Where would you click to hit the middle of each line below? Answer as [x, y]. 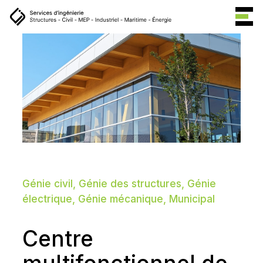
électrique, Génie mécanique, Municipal [118, 199]
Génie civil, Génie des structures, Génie [119, 184]
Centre [58, 239]
